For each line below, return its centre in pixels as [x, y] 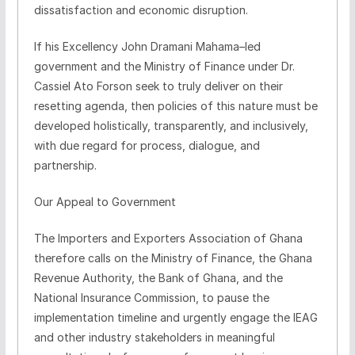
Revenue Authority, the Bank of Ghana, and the [158, 277]
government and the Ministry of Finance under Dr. [164, 66]
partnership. [65, 165]
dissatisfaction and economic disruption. [141, 10]
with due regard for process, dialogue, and [147, 145]
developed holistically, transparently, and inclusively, [171, 125]
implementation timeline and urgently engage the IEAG [176, 317]
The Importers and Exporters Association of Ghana [168, 238]
